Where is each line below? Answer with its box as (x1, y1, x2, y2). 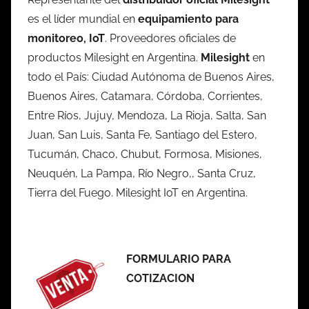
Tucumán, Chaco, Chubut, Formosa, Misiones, (28, 147, 262, 161)
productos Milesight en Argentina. (28, 50, 201, 64)
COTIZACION (126, 271, 195, 285)
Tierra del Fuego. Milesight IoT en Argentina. (28, 186, 248, 199)
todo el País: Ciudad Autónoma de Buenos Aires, (28, 70, 275, 83)
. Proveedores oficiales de (105, 31, 236, 45)
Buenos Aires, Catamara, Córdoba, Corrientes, (28, 89, 263, 103)
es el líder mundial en (28, 12, 138, 26)
